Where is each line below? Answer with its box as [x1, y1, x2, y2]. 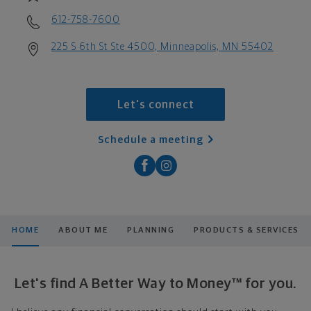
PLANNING [127, 226, 175, 235]
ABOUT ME [58, 226, 108, 235]
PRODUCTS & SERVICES [194, 226, 299, 235]
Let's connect [117, 99, 194, 111]
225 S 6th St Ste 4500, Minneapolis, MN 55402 [51, 41, 274, 52]
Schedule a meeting [98, 134, 204, 145]
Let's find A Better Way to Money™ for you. [14, 276, 297, 291]
